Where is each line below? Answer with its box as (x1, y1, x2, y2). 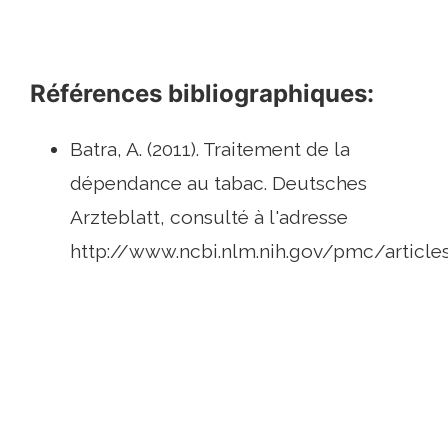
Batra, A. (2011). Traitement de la (70, 138, 350, 161)
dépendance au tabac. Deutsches (70, 172, 367, 195)
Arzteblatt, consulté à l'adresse (70, 206, 348, 229)
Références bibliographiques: (30, 79, 374, 109)
